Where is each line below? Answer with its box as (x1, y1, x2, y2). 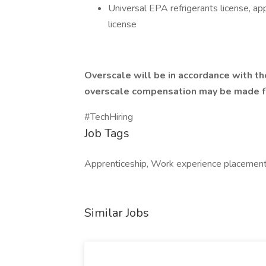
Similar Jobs (84, 205, 149, 221)
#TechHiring (84, 110, 133, 123)
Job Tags (84, 125, 129, 141)
